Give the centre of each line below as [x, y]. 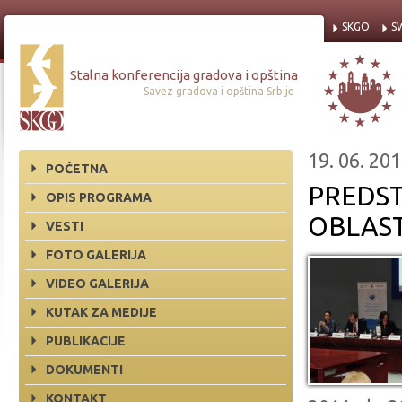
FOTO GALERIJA [96, 255]
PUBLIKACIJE [86, 341]
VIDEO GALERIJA [97, 284]
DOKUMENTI [84, 370]
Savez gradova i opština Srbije [219, 91]
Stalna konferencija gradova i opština [184, 75]
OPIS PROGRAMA [99, 197]
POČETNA [77, 169]
